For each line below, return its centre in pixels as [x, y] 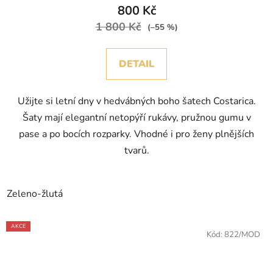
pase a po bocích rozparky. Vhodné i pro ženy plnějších [136, 134]
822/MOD [242, 235]
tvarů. [136, 151]
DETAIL [136, 64]
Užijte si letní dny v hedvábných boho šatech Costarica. [136, 101]
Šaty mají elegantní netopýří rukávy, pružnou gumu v [136, 118]
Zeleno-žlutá [35, 194]
